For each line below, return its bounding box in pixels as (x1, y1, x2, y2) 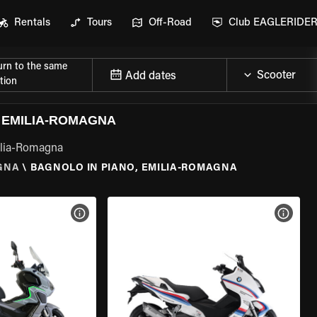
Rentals (14, 18, 50, 28)
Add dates (125, 70, 176, 82)
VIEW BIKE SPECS (86, 209, 160, 217)
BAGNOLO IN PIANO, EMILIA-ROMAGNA (30, 163, 238, 173)
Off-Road (149, 18, 192, 28)
